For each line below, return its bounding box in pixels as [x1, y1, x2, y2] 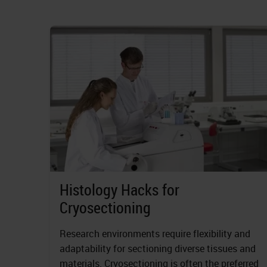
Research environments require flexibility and [60, 227, 250, 240]
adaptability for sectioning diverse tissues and [60, 242, 256, 255]
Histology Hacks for [60, 179, 179, 200]
